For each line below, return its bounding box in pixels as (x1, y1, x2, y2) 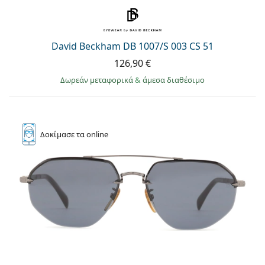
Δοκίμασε (40, 129, 76, 140)
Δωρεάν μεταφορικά (60, 75, 135, 86)
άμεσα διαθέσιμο (143, 75, 205, 86)
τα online (76, 129, 108, 140)
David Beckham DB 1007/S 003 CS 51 (51, 40, 214, 53)
